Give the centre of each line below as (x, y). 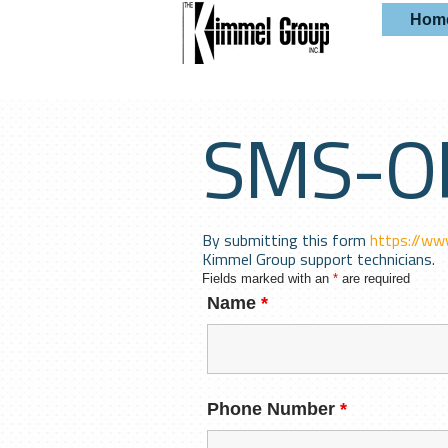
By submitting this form (286, 240)
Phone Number (273, 409)
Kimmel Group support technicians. (318, 259)
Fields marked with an (267, 278)
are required (374, 278)
